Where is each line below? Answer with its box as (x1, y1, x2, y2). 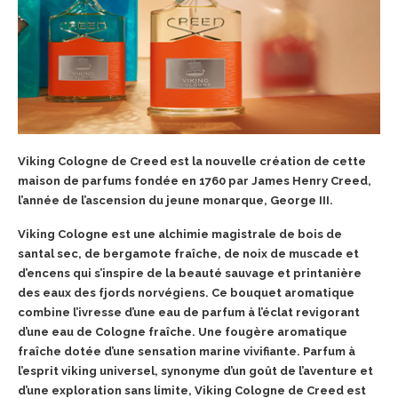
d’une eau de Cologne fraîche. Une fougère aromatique (18, 324, 347, 338)
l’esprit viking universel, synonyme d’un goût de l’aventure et (18, 363, 373, 378)
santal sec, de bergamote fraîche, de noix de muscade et (18, 246, 359, 260)
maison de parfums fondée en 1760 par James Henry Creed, (18, 173, 371, 187)
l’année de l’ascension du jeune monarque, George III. (18, 193, 336, 207)
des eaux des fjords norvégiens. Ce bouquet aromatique (18, 285, 354, 299)
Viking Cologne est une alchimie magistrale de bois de (18, 227, 342, 241)
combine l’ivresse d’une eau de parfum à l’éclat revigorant (18, 305, 360, 319)
